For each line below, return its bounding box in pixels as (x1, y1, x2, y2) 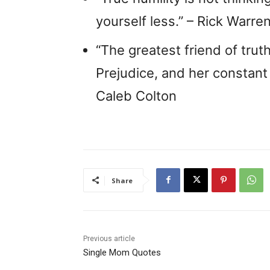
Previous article (83, 234, 135, 243)
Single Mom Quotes (83, 246, 161, 258)
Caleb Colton (96, 87, 177, 104)
